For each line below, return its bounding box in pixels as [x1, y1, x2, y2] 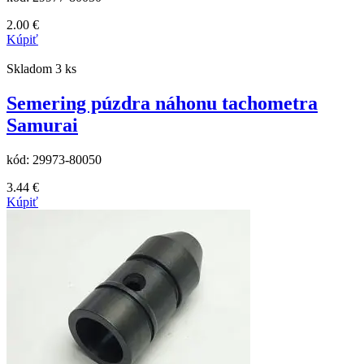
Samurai [6, 114, 78, 136]
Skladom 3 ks [6, 61, 76, 76]
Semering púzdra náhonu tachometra [6, 92, 318, 114]
